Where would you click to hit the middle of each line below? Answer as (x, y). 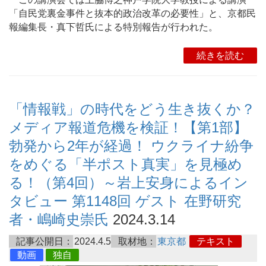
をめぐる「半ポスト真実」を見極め (126, 164)
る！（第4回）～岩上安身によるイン (129, 183)
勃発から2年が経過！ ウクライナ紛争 (131, 146)
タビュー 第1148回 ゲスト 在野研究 (125, 201)
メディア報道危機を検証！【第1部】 (128, 128)
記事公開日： (45, 242)
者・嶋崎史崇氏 (59, 220)
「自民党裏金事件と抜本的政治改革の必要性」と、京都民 (132, 13)
